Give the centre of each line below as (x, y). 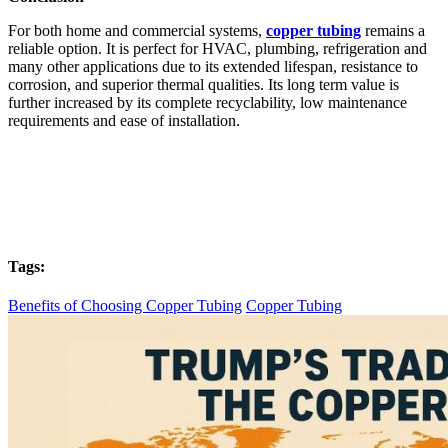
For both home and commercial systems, (137, 31)
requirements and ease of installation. (124, 121)
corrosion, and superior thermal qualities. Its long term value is (203, 85)
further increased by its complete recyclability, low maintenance (207, 103)
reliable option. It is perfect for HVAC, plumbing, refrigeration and (217, 49)
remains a (393, 31)
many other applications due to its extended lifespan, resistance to (213, 67)
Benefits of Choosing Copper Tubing (125, 305)
